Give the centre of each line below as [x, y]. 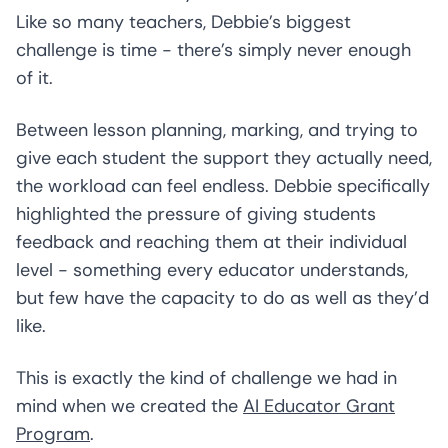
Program [53, 434]
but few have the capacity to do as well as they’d [222, 298]
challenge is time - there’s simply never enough [213, 50]
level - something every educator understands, [212, 270]
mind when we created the [129, 406]
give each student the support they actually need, [224, 158]
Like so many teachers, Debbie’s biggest [183, 22]
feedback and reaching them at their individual [211, 242]
